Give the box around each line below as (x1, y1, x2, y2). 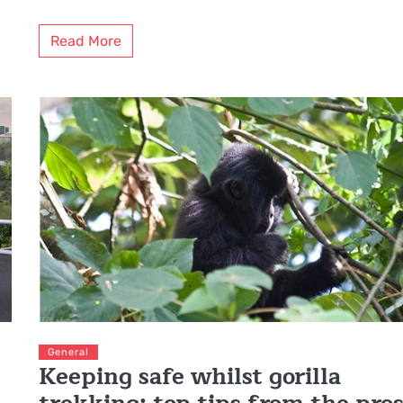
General (48, 346, 90, 359)
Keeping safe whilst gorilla (39, 358, 342, 397)
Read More (50, 32, 122, 50)
